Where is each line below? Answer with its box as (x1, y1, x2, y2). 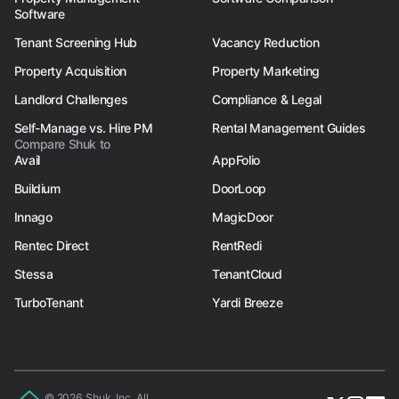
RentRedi (212, 238, 262, 254)
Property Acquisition (13, 63, 126, 79)
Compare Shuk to (13, 136, 110, 152)
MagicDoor (212, 209, 273, 225)
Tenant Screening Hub (13, 35, 137, 51)
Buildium (13, 181, 61, 197)
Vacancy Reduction (212, 35, 320, 51)
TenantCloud (212, 266, 282, 282)
